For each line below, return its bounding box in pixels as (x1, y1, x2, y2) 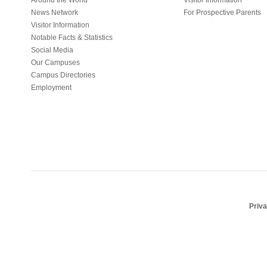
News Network (31, 8, 78, 17)
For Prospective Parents (184, 8, 261, 17)
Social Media (31, 46, 73, 55)
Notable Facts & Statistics (31, 33, 113, 42)
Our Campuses (31, 58, 80, 67)
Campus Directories (31, 71, 95, 80)
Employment (31, 83, 72, 92)
